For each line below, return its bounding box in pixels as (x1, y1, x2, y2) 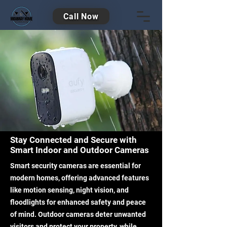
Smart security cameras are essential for (10, 162, 141, 170)
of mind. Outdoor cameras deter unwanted (10, 210, 146, 218)
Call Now (63, 11, 99, 21)
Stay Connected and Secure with (10, 135, 137, 145)
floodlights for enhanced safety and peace (10, 198, 146, 206)
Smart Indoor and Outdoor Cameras (10, 145, 149, 155)
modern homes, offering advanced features (10, 174, 149, 182)
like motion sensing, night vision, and (10, 186, 129, 194)
